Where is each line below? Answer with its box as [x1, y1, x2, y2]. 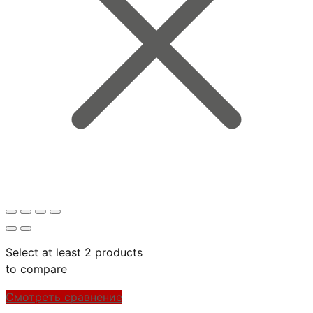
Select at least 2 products [6, 245, 143, 259]
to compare [6, 261, 67, 276]
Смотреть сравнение [6, 289, 122, 304]
